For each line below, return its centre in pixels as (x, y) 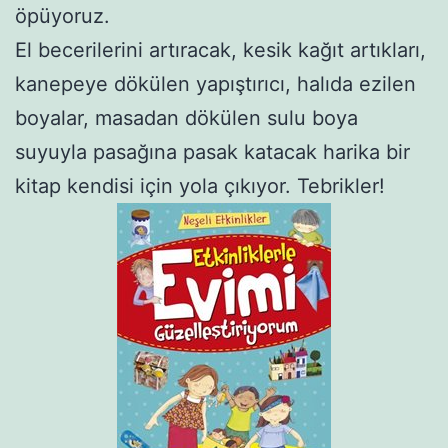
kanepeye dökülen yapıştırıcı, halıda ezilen (215, 83)
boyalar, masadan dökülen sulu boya (186, 117)
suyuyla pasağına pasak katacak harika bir (212, 151)
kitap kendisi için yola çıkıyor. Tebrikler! (200, 185)
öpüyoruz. (62, 15)
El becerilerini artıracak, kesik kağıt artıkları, (220, 49)
